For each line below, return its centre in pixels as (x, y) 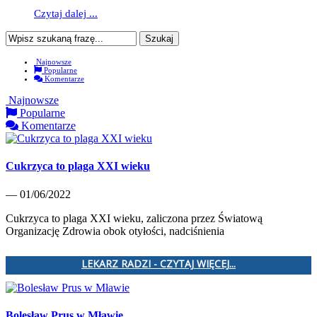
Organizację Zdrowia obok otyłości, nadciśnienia (115, 231)
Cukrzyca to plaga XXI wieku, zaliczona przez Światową (134, 218)
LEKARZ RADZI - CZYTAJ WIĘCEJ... (158, 263)
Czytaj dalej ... (66, 14)
